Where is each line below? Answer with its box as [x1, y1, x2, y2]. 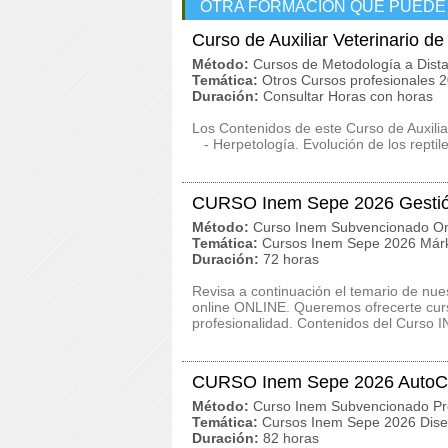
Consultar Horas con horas [263, 88, 433, 104]
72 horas [263, 251, 319, 267]
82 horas [263, 430, 319, 446]
